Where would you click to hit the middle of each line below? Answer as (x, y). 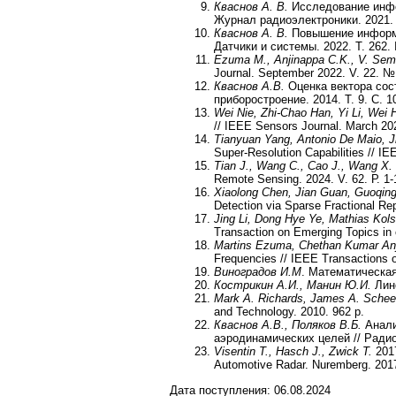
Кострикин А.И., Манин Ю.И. (293, 286)
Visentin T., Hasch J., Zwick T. (293, 352)
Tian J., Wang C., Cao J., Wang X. (303, 166)
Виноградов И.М (258, 272)
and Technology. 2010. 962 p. (289, 312)
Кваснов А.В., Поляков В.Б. (288, 325)
